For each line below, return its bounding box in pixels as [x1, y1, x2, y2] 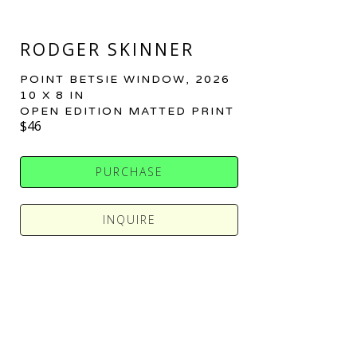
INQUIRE [102, 211, 156, 227]
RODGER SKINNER [20, 37, 195, 61]
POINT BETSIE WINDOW [20, 72, 186, 86]
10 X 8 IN [20, 88, 85, 102]
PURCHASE [95, 163, 163, 179]
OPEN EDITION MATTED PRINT [20, 104, 235, 118]
